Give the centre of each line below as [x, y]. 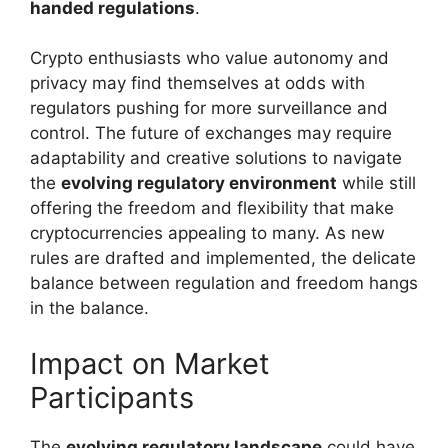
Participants [112, 397]
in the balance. [89, 308]
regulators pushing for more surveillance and [209, 108]
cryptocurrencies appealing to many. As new [207, 233]
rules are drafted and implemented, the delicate [223, 258]
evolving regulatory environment [199, 183]
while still [376, 183]
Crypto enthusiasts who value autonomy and [209, 58]
